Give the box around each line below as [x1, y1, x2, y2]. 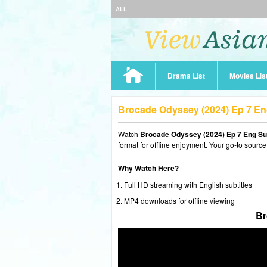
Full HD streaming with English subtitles [124, 179, 252, 190]
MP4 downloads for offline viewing [124, 195, 235, 206]
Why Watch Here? [118, 163, 179, 173]
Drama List [167, 70, 205, 81]
